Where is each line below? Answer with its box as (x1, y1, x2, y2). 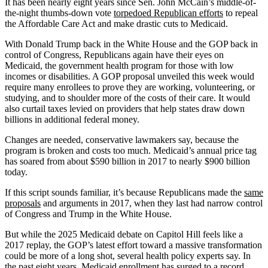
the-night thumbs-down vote (5, 7, 114, 18)
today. (5, 166, 28, 177)
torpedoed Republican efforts (114, 7, 223, 18)
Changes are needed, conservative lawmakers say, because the (5, 134, 239, 145)
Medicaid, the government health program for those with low (5, 60, 234, 71)
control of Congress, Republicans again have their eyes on (5, 49, 224, 60)
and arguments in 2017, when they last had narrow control (41, 197, 263, 208)
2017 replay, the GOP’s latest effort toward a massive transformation (5, 239, 262, 250)
